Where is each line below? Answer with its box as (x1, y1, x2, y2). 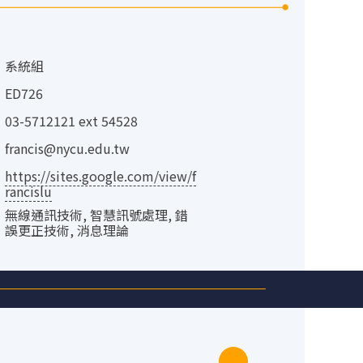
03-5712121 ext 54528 (5, 110, 138, 130)
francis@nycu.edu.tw (5, 138, 130, 158)
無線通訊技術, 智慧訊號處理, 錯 (5, 204, 188, 224)
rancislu (5, 181, 52, 201)
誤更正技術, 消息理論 (5, 220, 129, 240)
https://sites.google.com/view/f (5, 165, 196, 186)
